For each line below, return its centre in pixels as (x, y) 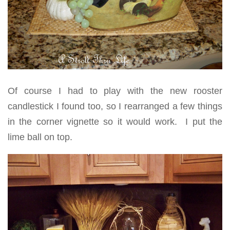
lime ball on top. (40, 137)
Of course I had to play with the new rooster (115, 91)
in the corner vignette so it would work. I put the (115, 122)
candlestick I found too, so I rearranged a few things (115, 107)
